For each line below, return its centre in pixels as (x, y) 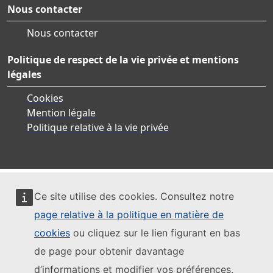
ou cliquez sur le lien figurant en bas (155, 233)
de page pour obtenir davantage (109, 251)
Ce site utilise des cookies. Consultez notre (134, 196)
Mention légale (61, 112)
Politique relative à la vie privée (98, 127)
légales (24, 74)
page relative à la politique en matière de (129, 214)
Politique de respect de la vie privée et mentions (123, 59)
